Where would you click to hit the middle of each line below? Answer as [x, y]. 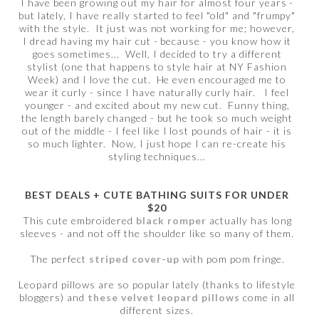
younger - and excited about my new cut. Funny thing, [157, 105]
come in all [268, 297]
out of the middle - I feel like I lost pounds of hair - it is [157, 130]
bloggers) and [53, 297]
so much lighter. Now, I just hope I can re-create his [157, 143]
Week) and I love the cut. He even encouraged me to [157, 79]
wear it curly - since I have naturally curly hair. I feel [157, 92]
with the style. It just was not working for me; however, [157, 28]
